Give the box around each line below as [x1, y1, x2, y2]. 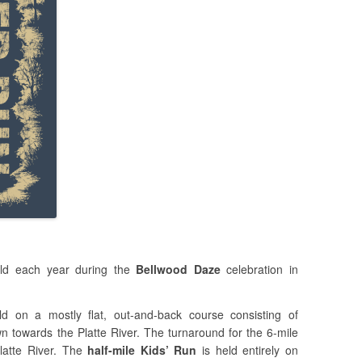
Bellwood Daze [136, 261, 221, 278]
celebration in [220, 261, 299, 278]
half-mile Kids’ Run [87, 342, 197, 359]
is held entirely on [196, 342, 298, 359]
